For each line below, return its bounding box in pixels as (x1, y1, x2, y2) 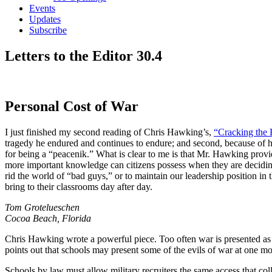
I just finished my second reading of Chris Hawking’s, (5, 126, 214, 137)
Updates (29, 14, 61, 24)
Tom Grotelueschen (5, 202, 80, 212)
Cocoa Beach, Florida (5, 212, 91, 223)
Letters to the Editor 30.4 (5, 47, 162, 64)
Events (29, 3, 55, 13)
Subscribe (29, 25, 67, 35)
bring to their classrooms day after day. (5, 181, 152, 192)
